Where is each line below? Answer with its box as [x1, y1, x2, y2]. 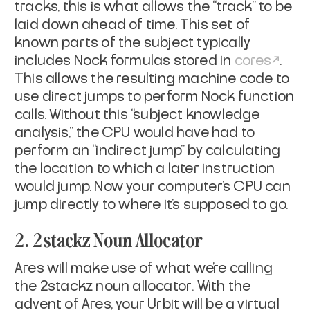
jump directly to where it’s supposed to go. [15, 198, 289, 212]
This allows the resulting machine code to [15, 72, 290, 86]
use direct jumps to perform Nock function [15, 90, 295, 104]
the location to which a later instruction [15, 162, 275, 176]
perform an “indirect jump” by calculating [15, 144, 281, 158]
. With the [192, 280, 251, 294]
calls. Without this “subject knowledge [15, 108, 260, 122]
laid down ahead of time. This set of [15, 18, 250, 33]
